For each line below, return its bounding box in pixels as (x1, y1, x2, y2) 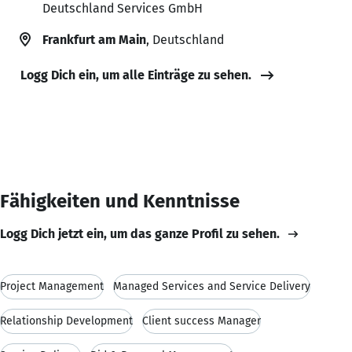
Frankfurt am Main (42, 31, 146, 47)
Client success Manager (142, 313, 261, 328)
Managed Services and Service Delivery (113, 279, 310, 293)
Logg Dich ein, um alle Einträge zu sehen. (20, 67, 251, 82)
